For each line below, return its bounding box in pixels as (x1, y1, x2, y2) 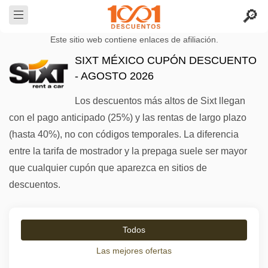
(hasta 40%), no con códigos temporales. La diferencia (9, 129, 239, 139)
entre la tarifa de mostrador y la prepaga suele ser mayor (9, 146, 247, 156)
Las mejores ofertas (96, 246, 172, 255)
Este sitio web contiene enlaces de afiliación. (50, 35, 218, 44)
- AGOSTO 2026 (75, 70, 154, 82)
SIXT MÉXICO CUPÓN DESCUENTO (75, 54, 257, 66)
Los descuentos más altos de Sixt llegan (75, 96, 245, 106)
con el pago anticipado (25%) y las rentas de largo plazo (9, 112, 246, 123)
